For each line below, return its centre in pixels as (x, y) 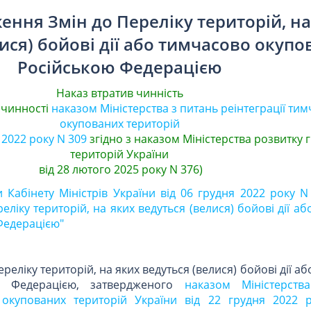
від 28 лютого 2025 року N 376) (119, 170)
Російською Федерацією (119, 67)
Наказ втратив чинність (119, 93)
